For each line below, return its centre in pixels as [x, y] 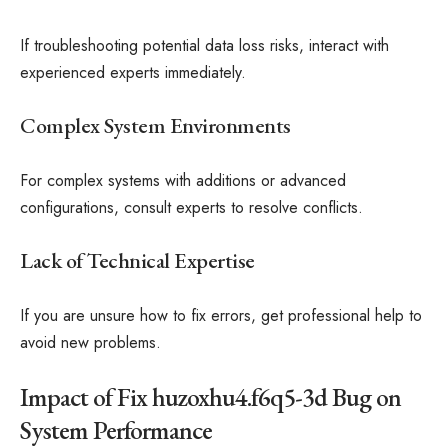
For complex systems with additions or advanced [183, 180]
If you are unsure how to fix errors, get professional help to [221, 315]
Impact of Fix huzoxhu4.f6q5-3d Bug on [210, 397]
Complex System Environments [155, 125]
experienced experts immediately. [133, 72]
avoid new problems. [90, 342]
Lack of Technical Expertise [137, 260]
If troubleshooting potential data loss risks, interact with [204, 45]
